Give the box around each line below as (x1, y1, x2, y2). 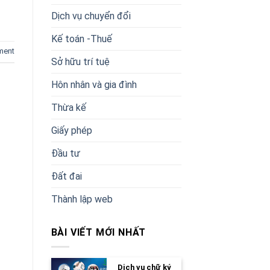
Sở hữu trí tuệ (51, 55, 110, 67)
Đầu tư (51, 147, 80, 159)
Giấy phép (51, 124, 92, 136)
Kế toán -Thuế (51, 33, 112, 45)
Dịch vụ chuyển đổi (51, 10, 131, 22)
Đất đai (51, 170, 82, 182)
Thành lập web (51, 193, 113, 205)
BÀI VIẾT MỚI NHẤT (51, 226, 146, 238)
